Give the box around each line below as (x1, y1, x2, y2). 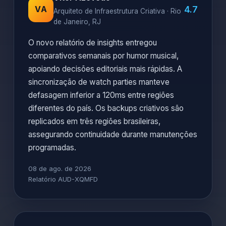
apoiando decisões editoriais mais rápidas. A (28, 64, 182, 74)
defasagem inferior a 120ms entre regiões (28, 90, 174, 100)
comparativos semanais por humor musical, (28, 51, 179, 61)
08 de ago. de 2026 (28, 164, 91, 173)
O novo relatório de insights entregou (28, 38, 157, 47)
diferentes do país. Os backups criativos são (28, 103, 184, 113)
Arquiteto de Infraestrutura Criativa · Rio (53, 7, 181, 15)
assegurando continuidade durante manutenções (28, 130, 197, 139)
